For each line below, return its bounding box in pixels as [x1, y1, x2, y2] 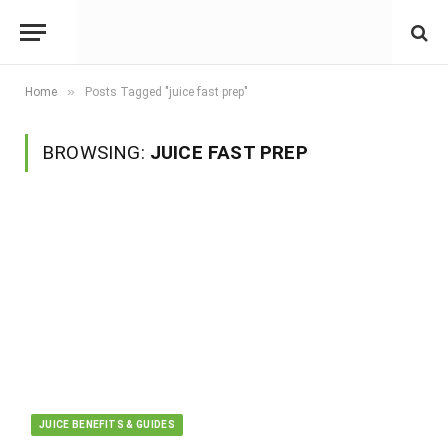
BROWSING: [42, 141, 150, 164]
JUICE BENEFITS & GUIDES [39, 418, 176, 430]
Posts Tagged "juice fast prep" [85, 85, 248, 99]
